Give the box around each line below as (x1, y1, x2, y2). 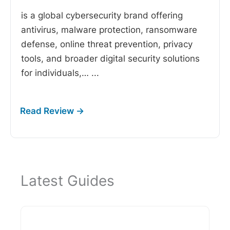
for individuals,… (21, 68, 91, 79)
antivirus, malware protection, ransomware (21, 25, 197, 35)
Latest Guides (21, 172, 114, 190)
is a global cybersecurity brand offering (21, 10, 183, 21)
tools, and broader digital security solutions (21, 53, 200, 64)
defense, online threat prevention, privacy (21, 39, 193, 50)
